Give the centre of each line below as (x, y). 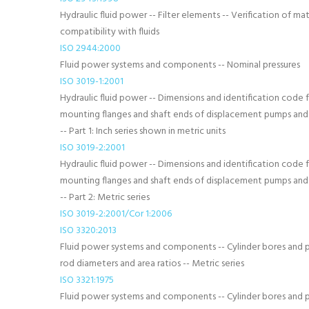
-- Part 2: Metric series (105, 198)
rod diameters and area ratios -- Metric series (152, 264)
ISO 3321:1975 (87, 280)
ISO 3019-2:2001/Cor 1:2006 (116, 214)
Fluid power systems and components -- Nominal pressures (180, 65)
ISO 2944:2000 (90, 49)
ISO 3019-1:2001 (92, 82)
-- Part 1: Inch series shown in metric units (143, 131)
